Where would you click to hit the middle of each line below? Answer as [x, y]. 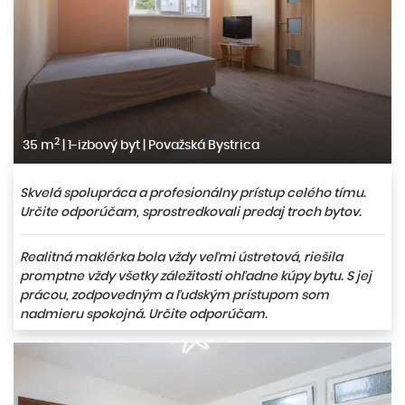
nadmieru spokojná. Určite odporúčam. [144, 314]
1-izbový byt [104, 145]
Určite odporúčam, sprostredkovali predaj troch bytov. [191, 212]
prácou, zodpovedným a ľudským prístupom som [174, 295]
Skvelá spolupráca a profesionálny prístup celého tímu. [193, 193]
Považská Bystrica [202, 145]
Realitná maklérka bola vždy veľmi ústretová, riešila [181, 257]
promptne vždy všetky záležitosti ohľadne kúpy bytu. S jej [196, 276]
